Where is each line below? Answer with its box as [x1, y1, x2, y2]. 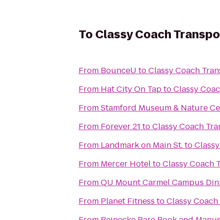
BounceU [101, 65, 137, 76]
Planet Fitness [101, 195, 155, 207]
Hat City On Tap [101, 83, 162, 95]
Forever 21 [101, 121, 140, 132]
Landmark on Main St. [101, 139, 183, 151]
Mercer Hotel [101, 158, 151, 169]
